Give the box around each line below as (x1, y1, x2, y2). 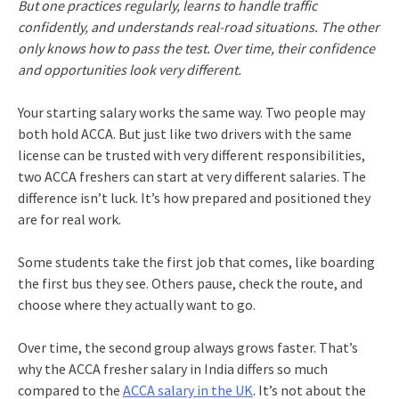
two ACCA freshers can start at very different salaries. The (17, 167, 366, 185)
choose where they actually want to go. (17, 295, 256, 313)
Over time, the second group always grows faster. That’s (17, 338, 358, 356)
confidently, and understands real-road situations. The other (17, 17, 379, 36)
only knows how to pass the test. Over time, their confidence (17, 38, 375, 57)
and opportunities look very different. (17, 60, 241, 78)
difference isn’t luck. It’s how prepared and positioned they (17, 188, 370, 207)
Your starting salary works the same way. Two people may (17, 102, 365, 121)
